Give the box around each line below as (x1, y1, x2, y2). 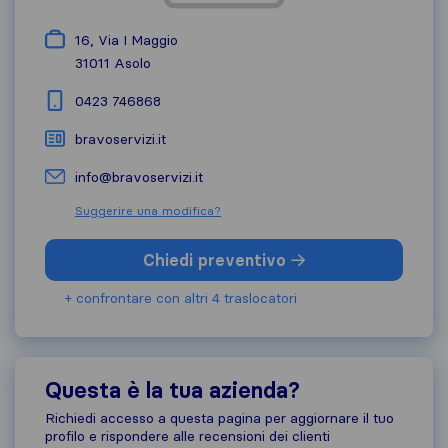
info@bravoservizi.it (75, 168, 203, 186)
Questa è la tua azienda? (45, 377, 300, 404)
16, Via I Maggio (75, 31, 178, 49)
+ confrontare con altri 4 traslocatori (65, 289, 297, 307)
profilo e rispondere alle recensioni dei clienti (45, 427, 330, 445)
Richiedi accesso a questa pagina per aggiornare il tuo (45, 409, 394, 427)
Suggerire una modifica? (75, 203, 221, 218)
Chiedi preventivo (143, 250, 291, 270)
